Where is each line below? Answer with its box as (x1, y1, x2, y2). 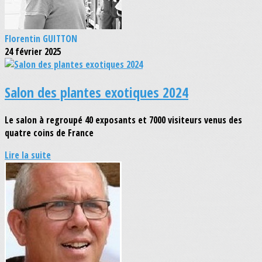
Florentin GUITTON (5, 32, 77, 46)
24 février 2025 (5, 45, 61, 58)
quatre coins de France (5, 126, 94, 140)
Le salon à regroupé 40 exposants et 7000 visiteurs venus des (5, 113, 242, 127)
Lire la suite (5, 149, 51, 162)
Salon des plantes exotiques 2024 (5, 82, 188, 102)
